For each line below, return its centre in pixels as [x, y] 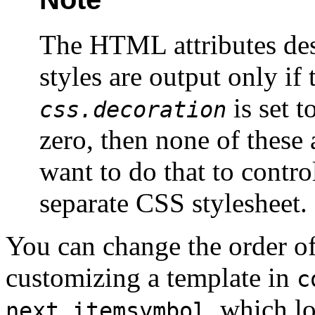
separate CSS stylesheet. [173, 203]
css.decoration [133, 110]
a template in [222, 278]
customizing [77, 278]
